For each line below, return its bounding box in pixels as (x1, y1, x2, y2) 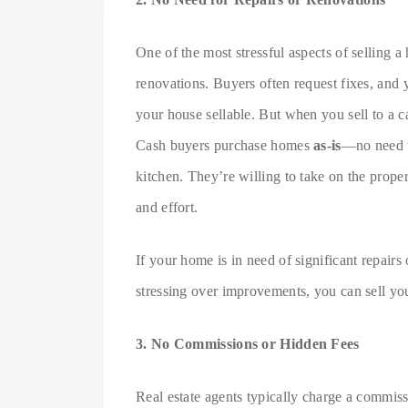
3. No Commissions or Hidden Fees (136, 335, 360, 352)
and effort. (136, 199, 199, 215)
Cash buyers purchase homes (136, 137, 314, 153)
